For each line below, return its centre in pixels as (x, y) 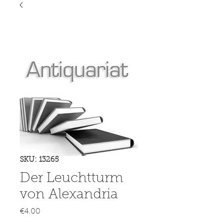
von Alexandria (69, 195)
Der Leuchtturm (72, 178)
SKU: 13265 (39, 160)
